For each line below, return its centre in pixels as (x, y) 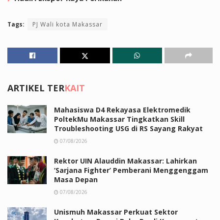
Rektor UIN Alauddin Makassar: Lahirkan (125, 161)
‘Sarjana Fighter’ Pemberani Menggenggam (131, 170)
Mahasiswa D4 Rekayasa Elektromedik (122, 110)
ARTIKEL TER (36, 88)
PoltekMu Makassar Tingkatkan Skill (119, 119)
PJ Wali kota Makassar (68, 24)
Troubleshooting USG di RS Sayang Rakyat (128, 128)
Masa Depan (76, 179)
